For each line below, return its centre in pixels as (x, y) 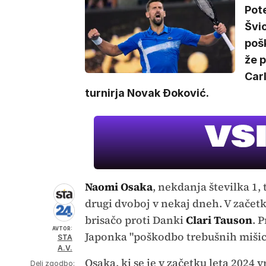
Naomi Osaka (118, 187)
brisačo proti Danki (135, 220)
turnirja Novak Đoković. (147, 93)
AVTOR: (62, 229)
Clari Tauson (219, 220)
